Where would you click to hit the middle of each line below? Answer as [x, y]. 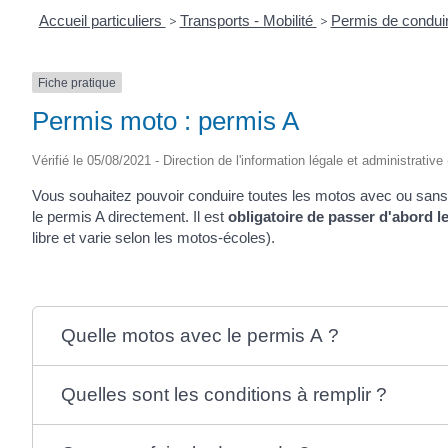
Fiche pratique [77, 82]
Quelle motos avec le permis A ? [199, 335]
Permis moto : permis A [165, 120]
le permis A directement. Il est [130, 216]
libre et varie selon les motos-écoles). [153, 237]
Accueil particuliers [102, 20]
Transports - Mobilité [248, 20]
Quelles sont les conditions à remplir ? [223, 394]
